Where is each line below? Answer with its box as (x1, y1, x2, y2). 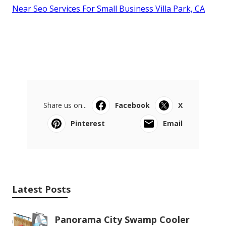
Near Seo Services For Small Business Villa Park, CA (12, 3, 205, 15)
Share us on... (43, 100, 87, 110)
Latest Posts (12, 183, 71, 196)
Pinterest (71, 119, 105, 129)
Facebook (115, 100, 150, 110)
